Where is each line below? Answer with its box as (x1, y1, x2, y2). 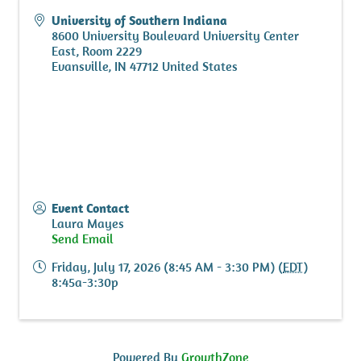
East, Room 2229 (52, 42, 142, 59)
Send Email (52, 230, 114, 247)
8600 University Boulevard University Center (52, 27, 299, 44)
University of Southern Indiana (52, 11, 227, 28)
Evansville (52, 57, 108, 74)
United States (162, 57, 238, 74)
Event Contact (52, 199, 129, 216)
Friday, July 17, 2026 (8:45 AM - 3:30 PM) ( (52, 258, 283, 275)
